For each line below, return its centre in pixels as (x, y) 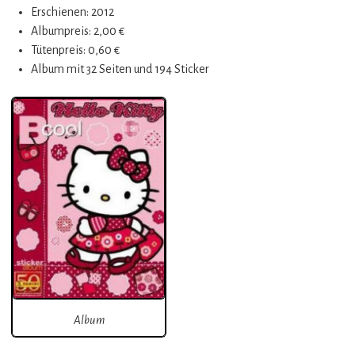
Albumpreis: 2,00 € (78, 31)
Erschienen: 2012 (73, 12)
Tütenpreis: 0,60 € (76, 50)
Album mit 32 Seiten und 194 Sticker (120, 69)
